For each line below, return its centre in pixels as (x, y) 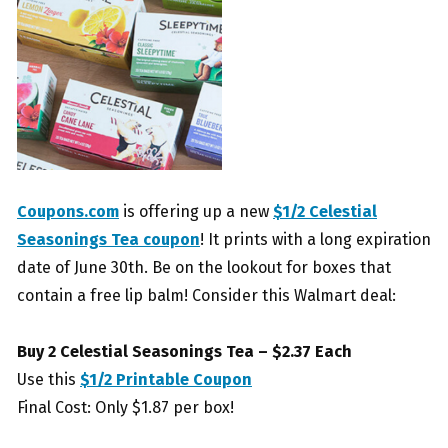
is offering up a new (196, 211)
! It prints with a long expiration (315, 239)
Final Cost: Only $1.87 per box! (125, 407)
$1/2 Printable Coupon (166, 379)
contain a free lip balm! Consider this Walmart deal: (206, 295)
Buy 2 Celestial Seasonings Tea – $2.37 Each (184, 351)
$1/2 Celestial (325, 211)
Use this (48, 379)
